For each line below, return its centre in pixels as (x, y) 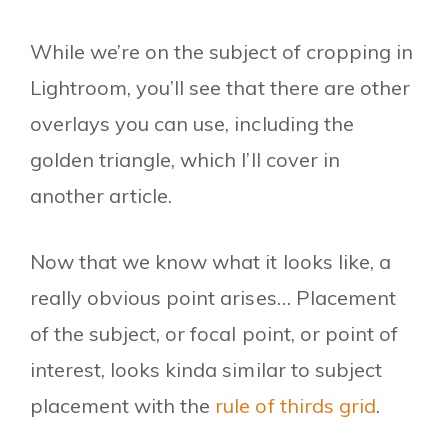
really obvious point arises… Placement (213, 297)
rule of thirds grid (295, 405)
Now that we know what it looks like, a (210, 261)
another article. (101, 195)
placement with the (123, 405)
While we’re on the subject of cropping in (221, 51)
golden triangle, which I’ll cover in (185, 159)
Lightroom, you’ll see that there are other (220, 87)
